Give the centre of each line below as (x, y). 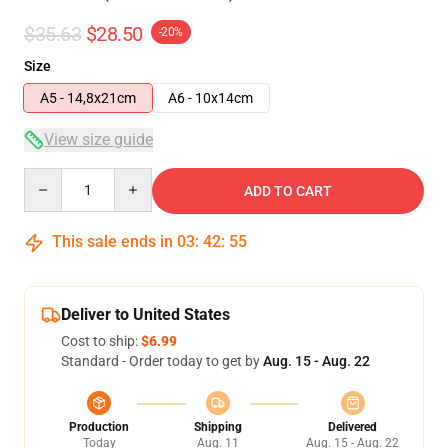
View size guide (98, 139)
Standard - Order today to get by (162, 361)
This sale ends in (112, 241)
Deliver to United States (145, 314)
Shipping (217, 427)
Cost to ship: (101, 341)
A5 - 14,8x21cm (88, 98)
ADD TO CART (288, 191)
